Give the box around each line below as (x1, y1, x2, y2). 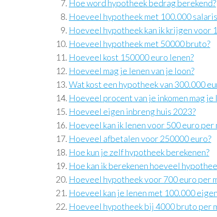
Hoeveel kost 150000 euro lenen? (69, 52, 194, 62)
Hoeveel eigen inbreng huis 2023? (69, 106, 196, 117)
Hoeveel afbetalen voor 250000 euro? (69, 133, 211, 144)
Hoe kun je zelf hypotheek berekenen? (69, 147, 209, 157)
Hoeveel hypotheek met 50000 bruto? (69, 38, 210, 49)
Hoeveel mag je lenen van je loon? (69, 65, 194, 76)
